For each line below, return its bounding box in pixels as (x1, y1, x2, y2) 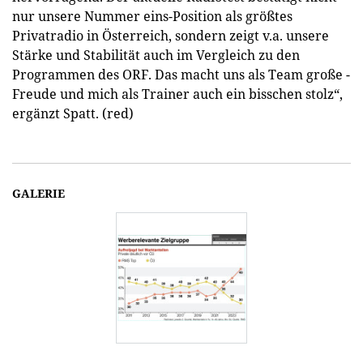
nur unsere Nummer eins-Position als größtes (12, 7, 293, 25)
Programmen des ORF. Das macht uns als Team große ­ (12, 66, 350, 83)
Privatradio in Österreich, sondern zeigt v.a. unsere (12, 27, 329, 45)
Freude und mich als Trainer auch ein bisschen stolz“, (12, 85, 343, 103)
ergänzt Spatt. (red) (12, 105, 134, 122)
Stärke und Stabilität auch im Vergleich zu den (12, 46, 300, 64)
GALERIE (12, 186, 65, 201)
